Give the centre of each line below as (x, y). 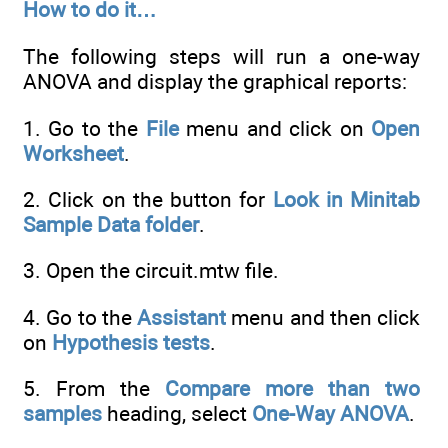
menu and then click (323, 317)
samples (62, 413)
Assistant (181, 317)
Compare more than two (292, 388)
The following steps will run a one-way (221, 57)
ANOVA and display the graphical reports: (215, 82)
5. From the (94, 388)
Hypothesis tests (131, 342)
